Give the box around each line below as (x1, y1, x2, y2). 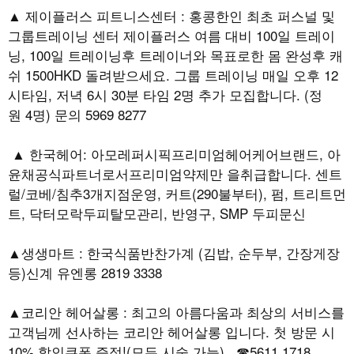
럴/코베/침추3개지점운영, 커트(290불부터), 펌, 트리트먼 (8, 183, 346, 204)
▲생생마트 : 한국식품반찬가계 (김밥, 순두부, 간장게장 (8, 243, 340, 263)
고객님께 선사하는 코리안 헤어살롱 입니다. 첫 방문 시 (8, 322, 335, 342)
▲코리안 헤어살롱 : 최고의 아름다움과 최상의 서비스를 (8, 302, 345, 322)
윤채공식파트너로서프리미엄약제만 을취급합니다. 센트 (8, 164, 342, 184)
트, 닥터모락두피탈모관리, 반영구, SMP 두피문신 (8, 203, 306, 224)
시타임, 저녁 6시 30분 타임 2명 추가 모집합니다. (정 (8, 85, 322, 105)
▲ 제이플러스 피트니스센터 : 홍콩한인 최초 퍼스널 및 (8, 6, 335, 26)
